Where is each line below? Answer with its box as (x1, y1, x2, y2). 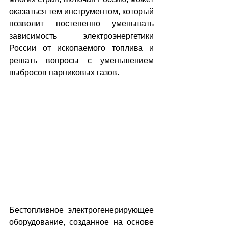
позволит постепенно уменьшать (9, 19, 154, 28)
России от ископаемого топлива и (9, 43, 154, 52)
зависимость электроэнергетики (9, 31, 154, 40)
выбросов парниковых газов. (9, 68, 119, 77)
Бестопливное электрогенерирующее (9, 205, 154, 214)
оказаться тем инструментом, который (9, 7, 154, 16)
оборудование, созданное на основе (9, 217, 154, 226)
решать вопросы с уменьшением (9, 55, 154, 65)
